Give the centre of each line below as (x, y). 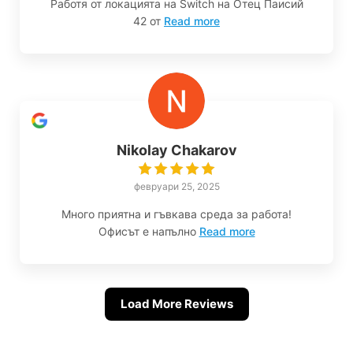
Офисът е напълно (147, 232)
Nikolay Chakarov (176, 150)
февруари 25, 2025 (176, 187)
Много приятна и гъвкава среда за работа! (176, 214)
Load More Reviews (176, 304)
